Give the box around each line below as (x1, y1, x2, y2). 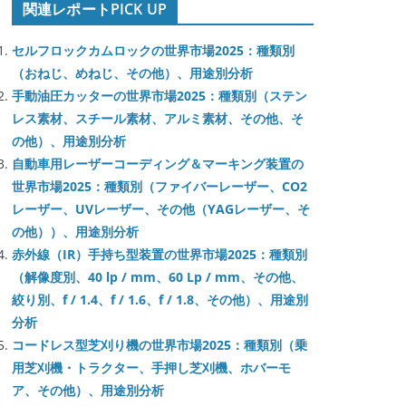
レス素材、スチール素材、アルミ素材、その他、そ (12, 110, 304, 127)
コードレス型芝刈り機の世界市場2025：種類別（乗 (12, 336, 307, 353)
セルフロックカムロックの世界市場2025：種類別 (12, 42, 295, 59)
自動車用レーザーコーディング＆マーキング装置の (12, 155, 304, 172)
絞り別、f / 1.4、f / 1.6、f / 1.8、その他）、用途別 (12, 291, 308, 308)
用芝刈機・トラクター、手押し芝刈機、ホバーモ (12, 359, 291, 376)
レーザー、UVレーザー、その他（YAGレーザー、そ (12, 200, 310, 217)
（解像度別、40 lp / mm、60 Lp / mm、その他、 (12, 268, 304, 285)
